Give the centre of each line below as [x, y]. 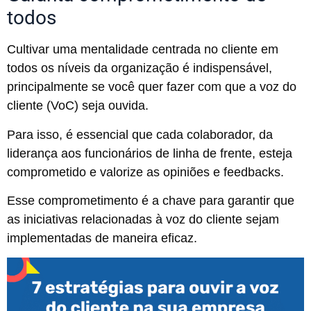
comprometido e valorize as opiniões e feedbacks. [145, 172]
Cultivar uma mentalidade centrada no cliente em [143, 50]
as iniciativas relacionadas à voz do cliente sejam [143, 220]
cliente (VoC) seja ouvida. [78, 106]
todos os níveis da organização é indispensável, [140, 68]
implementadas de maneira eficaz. [102, 238]
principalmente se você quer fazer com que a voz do [152, 87]
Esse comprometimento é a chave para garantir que [151, 201]
